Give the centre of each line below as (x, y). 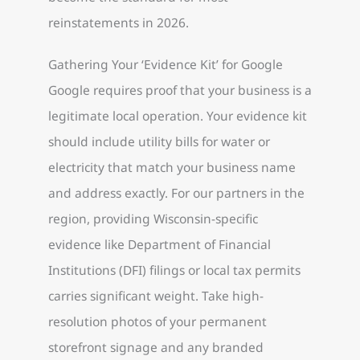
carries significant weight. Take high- (156, 295)
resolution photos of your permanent (157, 321)
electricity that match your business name (172, 167)
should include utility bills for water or (159, 141)
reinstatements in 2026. (119, 23)
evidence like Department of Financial (160, 244)
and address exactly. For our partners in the (176, 192)
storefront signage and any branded (156, 347)
